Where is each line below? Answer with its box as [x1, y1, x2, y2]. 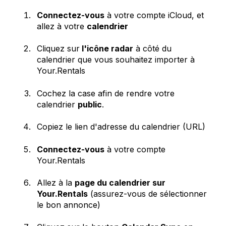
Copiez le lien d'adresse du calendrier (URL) [37, 122, 205, 132]
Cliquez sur [37, 43, 80, 54]
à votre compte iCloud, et [104, 10, 204, 21]
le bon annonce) [37, 199, 100, 210]
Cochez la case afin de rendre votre [37, 88, 175, 98]
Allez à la [37, 177, 75, 188]
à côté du [133, 43, 172, 54]
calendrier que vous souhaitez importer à [37, 54, 195, 65]
